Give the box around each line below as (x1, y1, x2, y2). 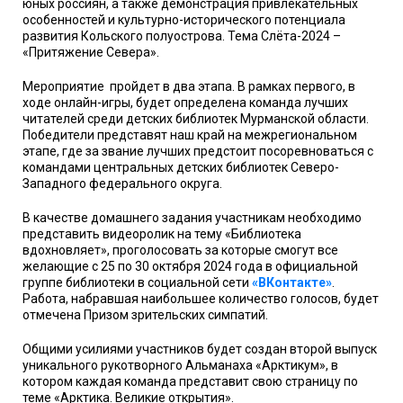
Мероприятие (22, 79, 104, 94)
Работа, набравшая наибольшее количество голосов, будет (22, 291, 379, 307)
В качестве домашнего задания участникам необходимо (22, 210, 362, 226)
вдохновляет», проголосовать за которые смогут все (22, 243, 338, 258)
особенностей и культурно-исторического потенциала (22, 13, 345, 28)
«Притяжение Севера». (22, 45, 159, 60)
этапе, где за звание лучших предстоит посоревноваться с (22, 144, 373, 159)
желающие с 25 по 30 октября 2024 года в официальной (22, 259, 358, 274)
